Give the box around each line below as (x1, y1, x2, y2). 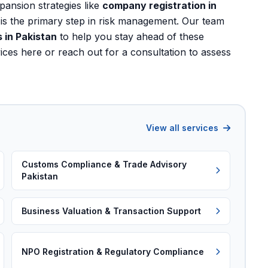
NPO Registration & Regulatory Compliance (22, 246, 205, 257)
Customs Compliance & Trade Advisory (22, 159, 187, 169)
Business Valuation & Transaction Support (22, 206, 202, 216)
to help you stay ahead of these (57, 31, 204, 42)
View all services (145, 123, 221, 133)
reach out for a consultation (58, 46, 186, 58)
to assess (186, 46, 231, 58)
